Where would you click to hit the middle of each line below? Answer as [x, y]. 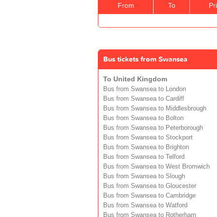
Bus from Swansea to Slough [144, 176]
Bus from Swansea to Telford [144, 157]
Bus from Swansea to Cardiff [144, 99]
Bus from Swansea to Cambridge [149, 195]
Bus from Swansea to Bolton [143, 118]
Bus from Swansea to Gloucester [150, 186]
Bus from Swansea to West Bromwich [156, 166]
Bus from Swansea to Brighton [146, 147]
